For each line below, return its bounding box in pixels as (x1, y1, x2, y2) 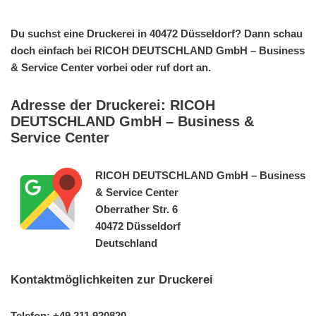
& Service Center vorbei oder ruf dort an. (11, 61, 211, 73)
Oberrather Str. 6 (95, 202, 178, 215)
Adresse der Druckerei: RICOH (11, 97, 215, 113)
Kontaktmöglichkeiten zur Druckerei (11, 272, 213, 286)
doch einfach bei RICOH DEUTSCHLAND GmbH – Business (11, 44, 305, 56)
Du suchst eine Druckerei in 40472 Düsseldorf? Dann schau (11, 27, 303, 39)
